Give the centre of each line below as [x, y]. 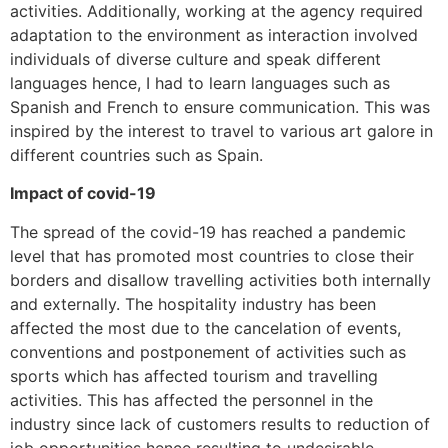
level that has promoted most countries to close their [212, 255]
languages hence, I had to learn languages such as [200, 82]
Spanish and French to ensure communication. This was [220, 106]
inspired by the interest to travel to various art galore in [221, 130]
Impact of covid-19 [83, 193]
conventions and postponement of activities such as [208, 351]
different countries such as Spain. [136, 154]
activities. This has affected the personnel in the [191, 399]
